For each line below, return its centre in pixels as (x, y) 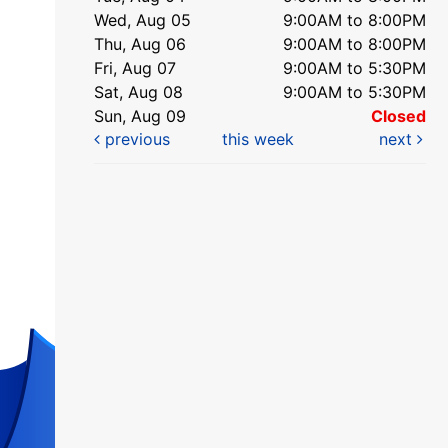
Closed (398, 115)
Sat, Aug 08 (138, 91)
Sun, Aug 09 (140, 115)
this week (258, 138)
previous (135, 138)
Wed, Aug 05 (142, 19)
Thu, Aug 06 (140, 43)
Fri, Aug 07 (135, 67)
